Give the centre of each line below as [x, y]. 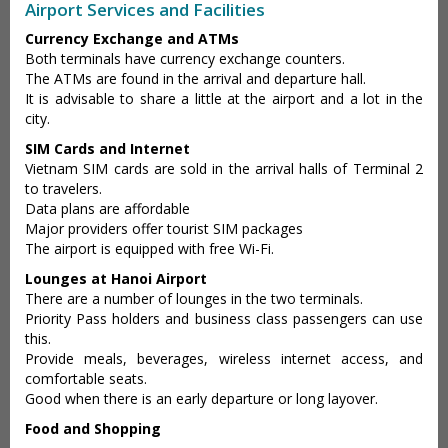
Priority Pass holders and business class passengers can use [224, 318]
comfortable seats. [86, 378]
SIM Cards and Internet [107, 148]
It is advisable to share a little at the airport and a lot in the [224, 98]
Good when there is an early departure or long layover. [201, 398]
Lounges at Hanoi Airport [116, 278]
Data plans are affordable [107, 208]
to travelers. [63, 188]
